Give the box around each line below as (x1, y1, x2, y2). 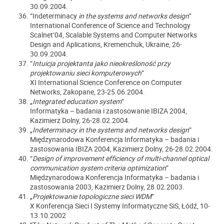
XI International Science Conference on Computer (30, 77, 182, 87)
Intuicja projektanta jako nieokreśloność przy (32, 58, 170, 68)
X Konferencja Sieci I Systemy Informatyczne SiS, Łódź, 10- (30, 201, 210, 210)
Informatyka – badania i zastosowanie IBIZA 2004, (30, 106, 187, 115)
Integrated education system (32, 96, 121, 106)
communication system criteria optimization (30, 163, 166, 172)
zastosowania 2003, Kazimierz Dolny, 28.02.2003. (30, 182, 184, 191)
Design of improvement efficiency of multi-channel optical (32, 153, 209, 163)
